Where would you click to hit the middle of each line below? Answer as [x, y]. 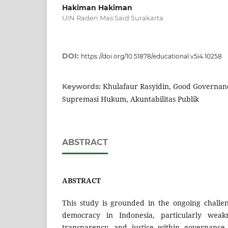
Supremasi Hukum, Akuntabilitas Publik [131, 99]
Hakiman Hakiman [97, 8]
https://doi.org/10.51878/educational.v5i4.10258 [151, 56]
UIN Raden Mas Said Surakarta [113, 18]
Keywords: [82, 87]
